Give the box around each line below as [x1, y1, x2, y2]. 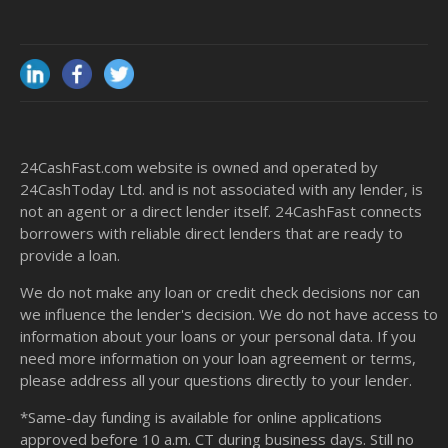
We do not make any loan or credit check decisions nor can [20, 282, 420, 303]
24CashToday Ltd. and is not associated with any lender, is [20, 179, 423, 200]
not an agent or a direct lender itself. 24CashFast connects [20, 201, 422, 222]
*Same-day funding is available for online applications [20, 407, 382, 428]
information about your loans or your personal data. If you [20, 326, 416, 347]
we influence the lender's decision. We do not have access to [20, 304, 438, 325]
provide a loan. [20, 245, 120, 266]
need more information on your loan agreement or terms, [20, 348, 416, 369]
